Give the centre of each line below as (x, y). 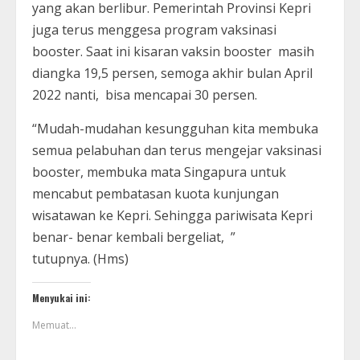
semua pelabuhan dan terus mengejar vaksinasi (177, 151)
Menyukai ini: (61, 298)
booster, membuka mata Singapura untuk (159, 172)
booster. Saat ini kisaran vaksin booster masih (173, 52)
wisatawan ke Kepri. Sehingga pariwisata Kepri (172, 216)
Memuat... (54, 325)
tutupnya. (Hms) (80, 259)
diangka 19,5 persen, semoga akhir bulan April (172, 74)
